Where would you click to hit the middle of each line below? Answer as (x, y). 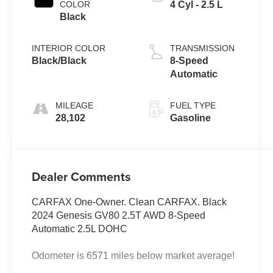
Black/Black (59, 61)
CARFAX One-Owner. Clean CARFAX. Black (129, 202)
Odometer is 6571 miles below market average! (133, 256)
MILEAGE (75, 106)
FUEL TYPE (193, 106)
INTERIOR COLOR (69, 48)
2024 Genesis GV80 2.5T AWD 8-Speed (119, 216)
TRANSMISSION (202, 48)
